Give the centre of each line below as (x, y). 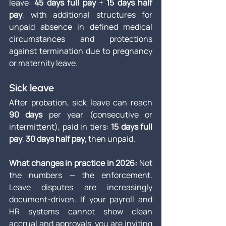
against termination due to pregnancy (81, 51)
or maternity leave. (43, 63)
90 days (26, 115)
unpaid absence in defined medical (81, 27)
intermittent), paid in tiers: (60, 127)
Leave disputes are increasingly (81, 187)
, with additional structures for (87, 15)
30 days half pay (55, 139)
